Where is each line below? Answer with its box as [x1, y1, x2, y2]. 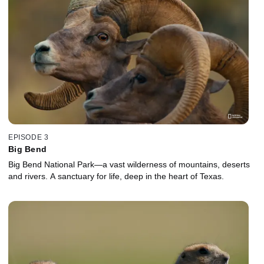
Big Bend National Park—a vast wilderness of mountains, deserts [8, 159, 250, 169]
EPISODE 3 [8, 133, 49, 141]
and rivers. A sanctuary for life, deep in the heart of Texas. [8, 171, 224, 181]
